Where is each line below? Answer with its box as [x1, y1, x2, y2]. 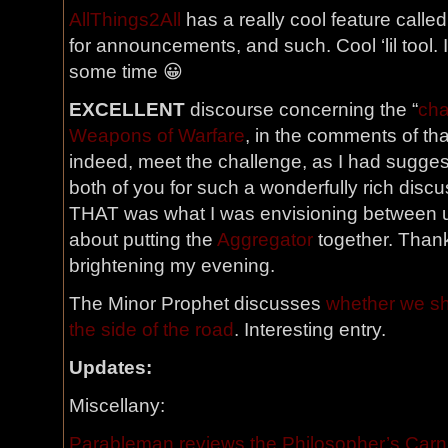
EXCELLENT [69, 99, 185, 120]
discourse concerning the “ [185, 99, 418, 120]
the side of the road [69, 319, 234, 340]
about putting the [69, 229, 217, 250]
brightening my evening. [69, 255, 275, 276]
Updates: [69, 357, 152, 378]
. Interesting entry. [234, 319, 386, 340]
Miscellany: [69, 395, 165, 416]
